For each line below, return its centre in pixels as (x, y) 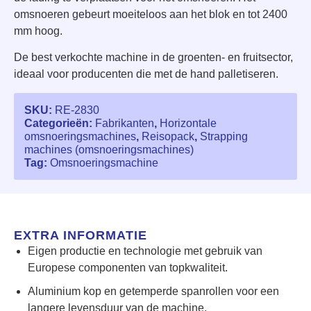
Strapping (224, 136)
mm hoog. (38, 31)
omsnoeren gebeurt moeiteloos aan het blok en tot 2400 (151, 14)
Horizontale (188, 123)
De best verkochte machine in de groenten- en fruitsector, (153, 58)
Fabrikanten (125, 123)
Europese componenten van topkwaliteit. (128, 267)
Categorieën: (60, 123)
